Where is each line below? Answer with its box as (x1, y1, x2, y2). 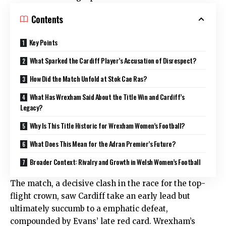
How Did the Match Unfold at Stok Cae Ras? (29, 73, 147, 84)
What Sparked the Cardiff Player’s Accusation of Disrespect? (29, 54, 196, 66)
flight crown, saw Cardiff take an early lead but (10, 191, 190, 201)
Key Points (29, 36, 58, 47)
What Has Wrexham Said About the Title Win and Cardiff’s (29, 91, 185, 102)
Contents (31, 12, 63, 26)
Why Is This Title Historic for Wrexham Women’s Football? (29, 120, 185, 131)
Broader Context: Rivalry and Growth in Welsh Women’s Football (29, 156, 201, 167)
